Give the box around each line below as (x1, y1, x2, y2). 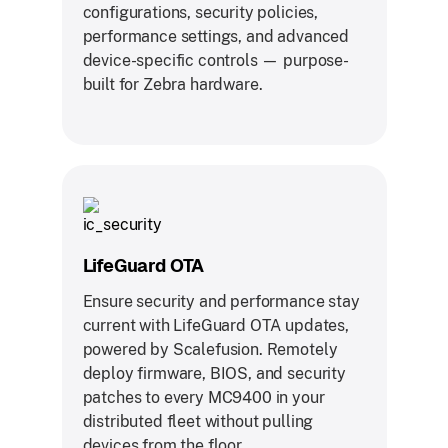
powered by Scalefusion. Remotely (82, 339, 338, 359)
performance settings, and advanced (82, 26, 350, 46)
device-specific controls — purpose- (82, 50, 349, 70)
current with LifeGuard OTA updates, (82, 315, 349, 335)
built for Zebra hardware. (82, 74, 263, 94)
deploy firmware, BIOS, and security (82, 363, 346, 383)
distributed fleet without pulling (82, 411, 314, 431)
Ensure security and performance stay (82, 291, 360, 311)
